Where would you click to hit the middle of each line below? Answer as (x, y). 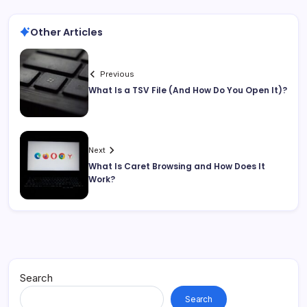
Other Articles (66, 32)
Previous (118, 74)
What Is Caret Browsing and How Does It (177, 166)
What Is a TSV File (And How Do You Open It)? (188, 90)
